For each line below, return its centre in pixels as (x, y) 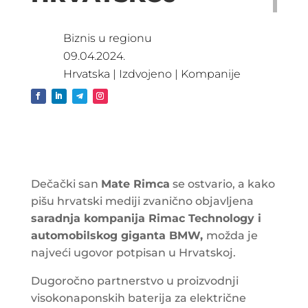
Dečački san (66, 184)
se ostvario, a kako (222, 184)
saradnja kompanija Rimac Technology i (146, 218)
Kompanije (210, 74)
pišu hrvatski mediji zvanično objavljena (142, 201)
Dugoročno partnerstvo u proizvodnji (134, 280)
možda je (232, 235)
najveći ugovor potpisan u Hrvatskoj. (133, 252)
